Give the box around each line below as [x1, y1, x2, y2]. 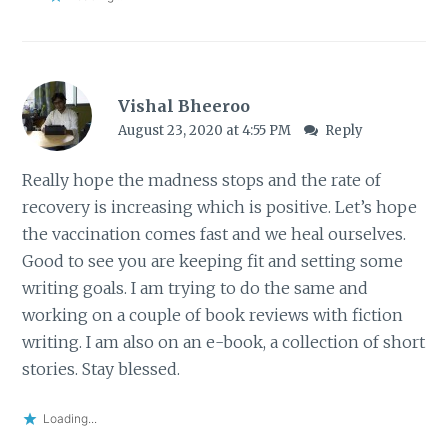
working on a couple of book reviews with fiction [22, 304, 404, 325]
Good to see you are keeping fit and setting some [22, 250, 404, 271]
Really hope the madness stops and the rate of [22, 169, 382, 190]
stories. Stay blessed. [22, 358, 181, 379]
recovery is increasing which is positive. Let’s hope [22, 196, 418, 217]
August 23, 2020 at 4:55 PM [117, 122, 294, 140]
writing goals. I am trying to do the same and [22, 277, 369, 298]
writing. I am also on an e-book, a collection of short [22, 331, 426, 352]
